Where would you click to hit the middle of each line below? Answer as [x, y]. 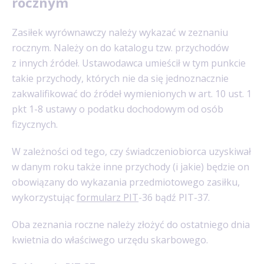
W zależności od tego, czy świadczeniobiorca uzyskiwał [131, 151]
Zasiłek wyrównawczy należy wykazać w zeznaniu [120, 32]
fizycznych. [36, 124]
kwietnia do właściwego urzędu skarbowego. [110, 240]
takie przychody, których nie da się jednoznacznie [120, 78]
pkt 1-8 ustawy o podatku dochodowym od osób [118, 109]
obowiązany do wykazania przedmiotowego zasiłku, [126, 182]
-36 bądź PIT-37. [174, 197]
